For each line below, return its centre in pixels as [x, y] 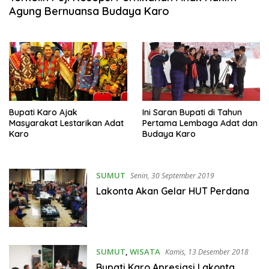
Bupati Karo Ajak [43, 113]
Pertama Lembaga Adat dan [200, 123]
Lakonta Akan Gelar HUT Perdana [172, 191]
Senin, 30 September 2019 [172, 176]
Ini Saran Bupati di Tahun [175, 113]
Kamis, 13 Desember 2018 [207, 252]
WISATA [145, 252]
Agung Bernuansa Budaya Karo [89, 11]
